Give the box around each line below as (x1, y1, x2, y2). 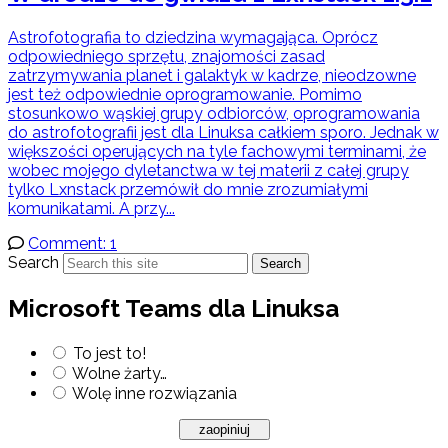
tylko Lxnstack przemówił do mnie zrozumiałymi (8, 179, 368, 199)
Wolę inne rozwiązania (72, 383, 237, 403)
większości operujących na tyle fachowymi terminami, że (8, 141, 426, 161)
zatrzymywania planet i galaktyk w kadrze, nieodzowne (8, 65, 416, 85)
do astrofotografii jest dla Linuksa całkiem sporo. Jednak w (8, 122, 439, 142)
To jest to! (73, 343, 146, 363)
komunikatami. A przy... (8, 198, 175, 218)
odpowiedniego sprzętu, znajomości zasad (8, 46, 325, 66)
